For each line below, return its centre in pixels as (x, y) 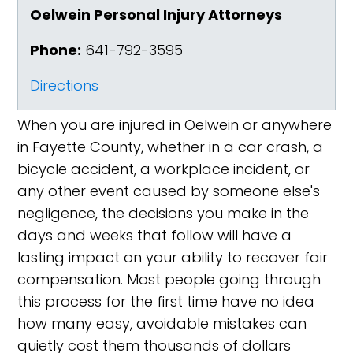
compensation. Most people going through (169, 279)
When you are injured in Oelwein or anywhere (175, 125)
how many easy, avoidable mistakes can (162, 323)
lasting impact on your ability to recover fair (173, 257)
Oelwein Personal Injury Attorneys (156, 15)
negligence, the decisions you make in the (163, 213)
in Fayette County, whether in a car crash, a (171, 147)
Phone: (56, 50)
